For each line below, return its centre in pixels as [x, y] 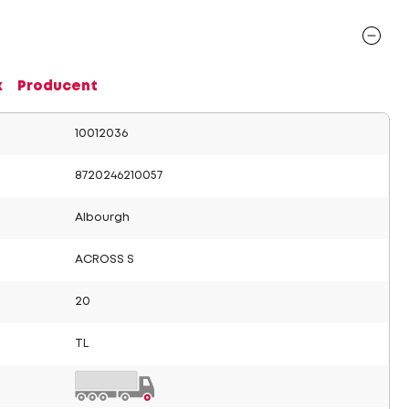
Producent [58, 87]
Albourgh [102, 218]
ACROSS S [105, 260]
